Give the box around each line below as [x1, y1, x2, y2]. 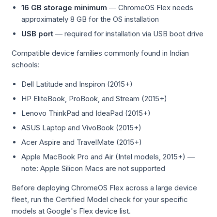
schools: [12, 60, 40, 69]
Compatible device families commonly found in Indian [12, 48, 189, 58]
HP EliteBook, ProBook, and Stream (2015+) [21, 94, 167, 103]
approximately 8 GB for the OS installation [21, 15, 159, 24]
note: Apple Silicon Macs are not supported [21, 164, 165, 173]
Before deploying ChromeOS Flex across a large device [12, 183, 197, 192]
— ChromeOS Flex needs [107, 3, 193, 12]
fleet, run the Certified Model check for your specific [12, 195, 188, 204]
